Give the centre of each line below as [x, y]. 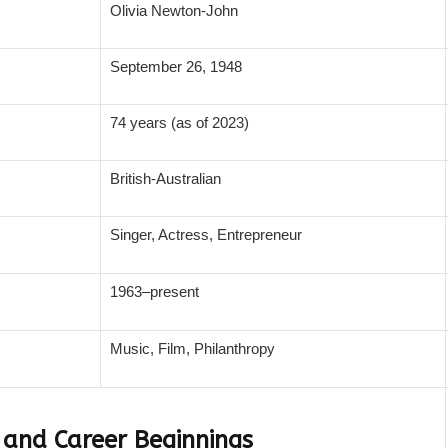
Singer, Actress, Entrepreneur [206, 235]
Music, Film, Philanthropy [192, 349]
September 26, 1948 [176, 67]
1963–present [154, 292]
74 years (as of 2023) [179, 123]
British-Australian [165, 179]
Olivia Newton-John [174, 11]
